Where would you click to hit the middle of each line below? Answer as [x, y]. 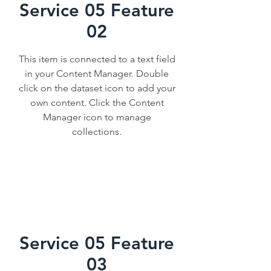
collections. [97, 132]
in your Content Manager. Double [97, 73]
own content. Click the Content [97, 103]
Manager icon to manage [97, 117]
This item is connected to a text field [97, 59]
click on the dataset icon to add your [97, 88]
